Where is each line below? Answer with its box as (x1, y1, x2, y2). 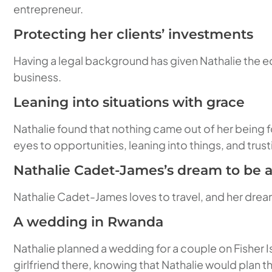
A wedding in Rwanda (13, 214, 163, 230)
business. (13, 70, 61, 84)
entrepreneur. (13, 2, 83, 16)
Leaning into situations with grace (13, 94, 245, 110)
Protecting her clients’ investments (13, 26, 253, 42)
